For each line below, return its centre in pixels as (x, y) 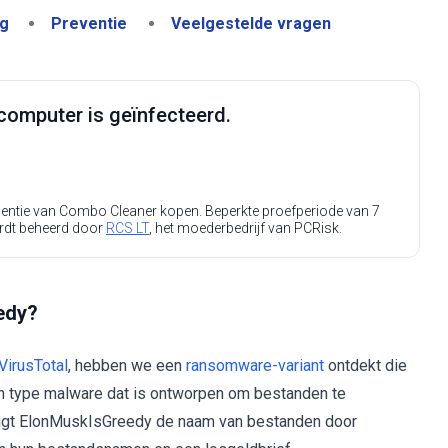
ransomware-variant (255, 365)
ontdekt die (365, 365)
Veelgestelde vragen (251, 23)
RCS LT (127, 228)
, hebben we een (127, 365)
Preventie (89, 23)
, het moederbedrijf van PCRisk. (245, 228)
